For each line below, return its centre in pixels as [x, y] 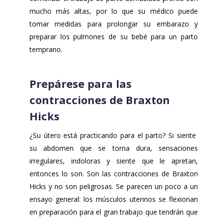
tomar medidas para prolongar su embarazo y [113, 24]
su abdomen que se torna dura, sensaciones [113, 148]
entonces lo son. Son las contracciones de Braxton [113, 173]
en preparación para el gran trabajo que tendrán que [113, 212]
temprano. [46, 49]
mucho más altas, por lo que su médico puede [113, 11]
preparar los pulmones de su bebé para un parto [113, 36]
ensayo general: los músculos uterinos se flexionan [113, 199]
